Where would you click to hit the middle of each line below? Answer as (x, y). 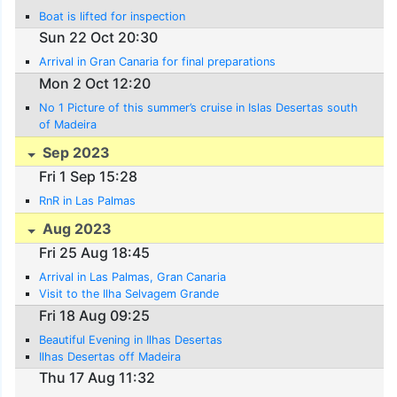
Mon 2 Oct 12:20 (95, 83)
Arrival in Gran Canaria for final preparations (158, 62)
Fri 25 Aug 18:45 (95, 253)
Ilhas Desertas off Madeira (110, 356)
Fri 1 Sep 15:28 (89, 177)
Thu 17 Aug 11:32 (97, 378)
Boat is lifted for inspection (113, 16)
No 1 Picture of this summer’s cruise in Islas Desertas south (199, 107)
